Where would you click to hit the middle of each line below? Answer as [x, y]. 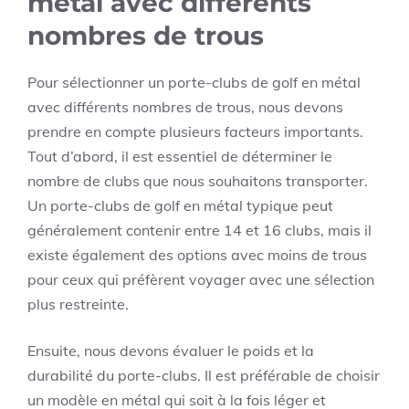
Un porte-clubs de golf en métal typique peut [180, 206]
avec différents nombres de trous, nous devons [185, 107]
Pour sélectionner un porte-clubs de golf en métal [194, 83]
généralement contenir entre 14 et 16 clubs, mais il [199, 231]
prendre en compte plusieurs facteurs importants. [195, 132]
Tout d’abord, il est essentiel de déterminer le [180, 157]
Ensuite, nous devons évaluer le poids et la [171, 351]
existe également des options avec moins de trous [197, 255]
